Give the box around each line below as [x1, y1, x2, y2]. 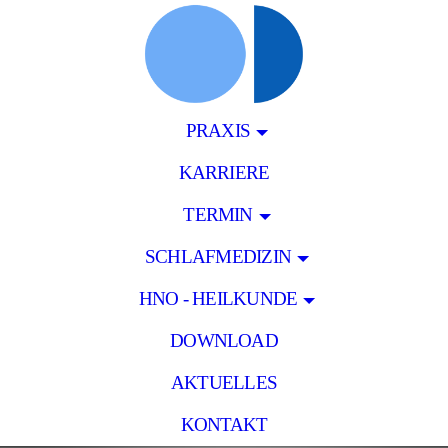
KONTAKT [180, 414, 268, 435]
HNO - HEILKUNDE [138, 288, 298, 309]
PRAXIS [185, 120, 251, 141]
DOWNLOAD [170, 330, 278, 351]
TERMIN [183, 204, 253, 225]
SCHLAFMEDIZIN [144, 246, 292, 267]
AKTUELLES [170, 372, 278, 393]
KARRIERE [178, 162, 270, 183]
